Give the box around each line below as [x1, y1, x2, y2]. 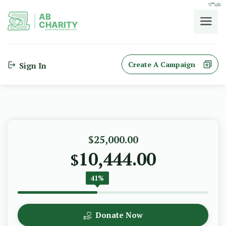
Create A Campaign [128, 60, 201, 69]
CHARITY [38, 19, 78, 30]
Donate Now [93, 210, 143, 220]
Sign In [17, 60, 46, 71]
